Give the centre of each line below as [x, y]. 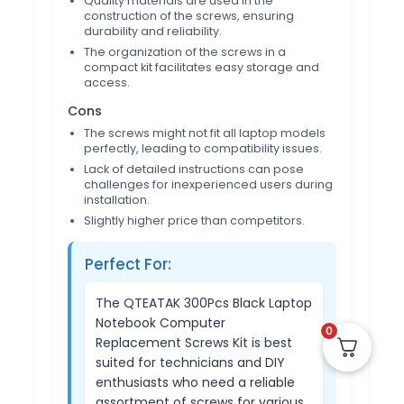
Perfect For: [128, 265]
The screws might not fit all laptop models [205, 133]
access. [107, 83]
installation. [117, 200]
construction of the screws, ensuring [189, 16]
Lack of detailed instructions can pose [194, 170]
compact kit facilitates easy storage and [202, 68]
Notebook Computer [161, 323]
